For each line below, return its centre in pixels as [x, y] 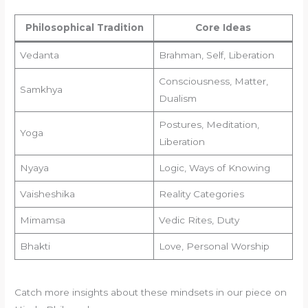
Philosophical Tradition [84, 28]
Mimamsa [42, 220]
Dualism [177, 99]
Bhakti [35, 246]
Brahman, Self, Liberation [216, 55]
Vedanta [39, 55]
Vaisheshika [47, 194]
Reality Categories [201, 194]
